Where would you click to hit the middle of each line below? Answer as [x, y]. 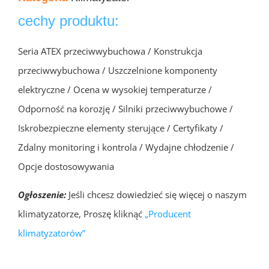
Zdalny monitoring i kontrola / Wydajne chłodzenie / [126, 147]
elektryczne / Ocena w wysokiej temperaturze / [115, 89]
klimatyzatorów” [52, 233]
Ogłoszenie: [42, 194]
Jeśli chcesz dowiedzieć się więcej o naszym [158, 194]
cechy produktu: [68, 20]
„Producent [168, 213]
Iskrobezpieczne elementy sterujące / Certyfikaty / [121, 128]
